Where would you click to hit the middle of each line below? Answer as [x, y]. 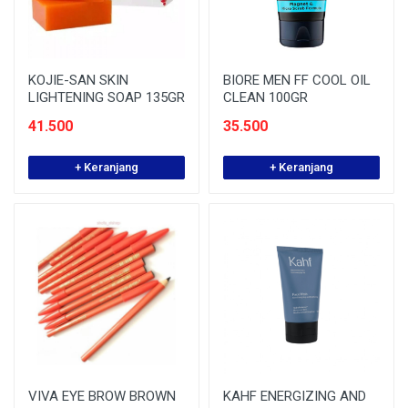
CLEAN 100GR [265, 97]
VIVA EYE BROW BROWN [102, 396]
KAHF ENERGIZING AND [295, 396]
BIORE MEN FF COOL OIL [297, 80]
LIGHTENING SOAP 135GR [107, 97]
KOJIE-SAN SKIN [78, 80]
